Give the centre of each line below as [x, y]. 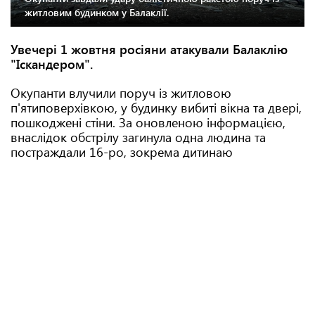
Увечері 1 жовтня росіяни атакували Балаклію [149, 49]
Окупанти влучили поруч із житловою [121, 93]
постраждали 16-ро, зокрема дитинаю [123, 152]
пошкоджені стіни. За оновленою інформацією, [148, 122]
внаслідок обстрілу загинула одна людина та [138, 137]
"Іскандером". [52, 64]
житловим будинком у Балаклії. [97, 13]
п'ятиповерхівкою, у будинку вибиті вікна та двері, [156, 108]
